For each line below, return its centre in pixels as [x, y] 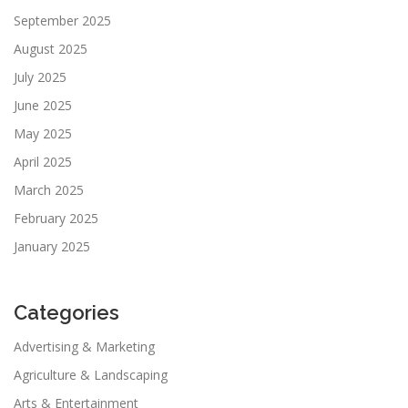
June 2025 [43, 106]
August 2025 [51, 49]
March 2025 [49, 190]
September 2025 [62, 21]
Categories [66, 313]
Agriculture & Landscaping [91, 375]
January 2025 [52, 247]
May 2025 [43, 134]
